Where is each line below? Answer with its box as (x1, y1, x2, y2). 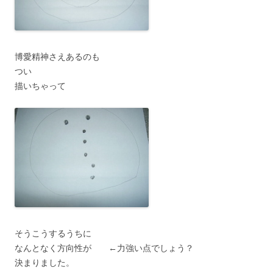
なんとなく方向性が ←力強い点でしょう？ (15, 242, 194, 253)
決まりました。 (15, 257, 74, 268)
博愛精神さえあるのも (15, 51, 100, 62)
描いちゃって (15, 80, 66, 91)
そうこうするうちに (15, 227, 91, 239)
